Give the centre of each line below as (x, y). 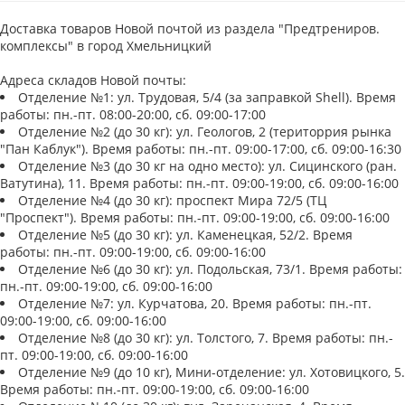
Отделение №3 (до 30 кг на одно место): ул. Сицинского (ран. (207, 166)
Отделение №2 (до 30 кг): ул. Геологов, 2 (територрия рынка (205, 132)
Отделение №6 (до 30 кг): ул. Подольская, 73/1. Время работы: (210, 269)
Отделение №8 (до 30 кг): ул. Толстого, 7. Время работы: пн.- (206, 338)
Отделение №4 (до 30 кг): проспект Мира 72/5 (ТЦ (172, 200)
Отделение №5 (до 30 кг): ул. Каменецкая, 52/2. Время (185, 235)
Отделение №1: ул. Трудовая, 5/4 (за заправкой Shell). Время (207, 97)
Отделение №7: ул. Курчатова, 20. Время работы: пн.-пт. (195, 303)
